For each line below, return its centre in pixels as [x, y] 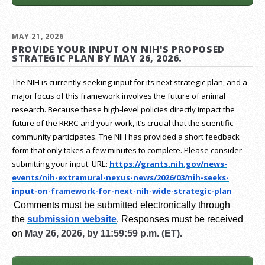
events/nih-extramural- [59, 177]
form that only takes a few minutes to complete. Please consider [127, 150]
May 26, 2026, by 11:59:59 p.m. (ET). [104, 233]
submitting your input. [52, 164]
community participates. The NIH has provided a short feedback [126, 136]
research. [30, 109]
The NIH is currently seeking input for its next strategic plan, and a [130, 82]
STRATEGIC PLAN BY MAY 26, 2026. [97, 58]
